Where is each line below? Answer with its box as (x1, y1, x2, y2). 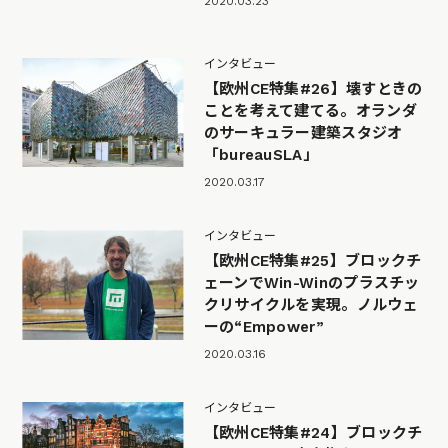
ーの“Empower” (203, 317, 324, 336)
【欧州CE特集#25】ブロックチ (203, 251, 422, 270)
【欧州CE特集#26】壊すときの (203, 79, 423, 98)
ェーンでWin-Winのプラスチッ (203, 273, 420, 292)
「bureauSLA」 (203, 145, 318, 164)
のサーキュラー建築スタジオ (203, 123, 403, 142)
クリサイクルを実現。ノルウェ (203, 295, 418, 314)
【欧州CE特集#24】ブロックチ (203, 423, 423, 442)
